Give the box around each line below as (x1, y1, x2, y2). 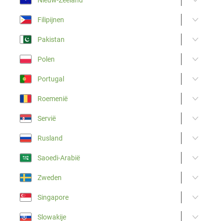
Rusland (37, 134, 63, 142)
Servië (37, 114, 56, 122)
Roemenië (37, 94, 68, 103)
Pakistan (37, 35, 65, 43)
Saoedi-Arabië (37, 153, 80, 162)
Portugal (37, 74, 64, 83)
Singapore (37, 193, 69, 201)
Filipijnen (37, 15, 64, 24)
